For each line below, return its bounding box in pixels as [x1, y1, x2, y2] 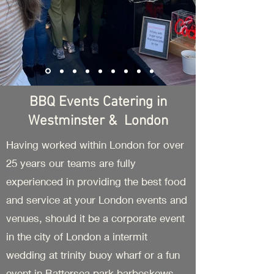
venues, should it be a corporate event [6, 212, 185, 224]
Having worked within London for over [6, 138, 184, 151]
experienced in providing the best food [6, 175, 186, 188]
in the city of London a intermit [6, 230, 147, 243]
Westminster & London [28, 113, 168, 130]
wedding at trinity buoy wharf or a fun [6, 248, 180, 261]
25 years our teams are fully [6, 157, 136, 169]
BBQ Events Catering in [29, 94, 167, 111]
